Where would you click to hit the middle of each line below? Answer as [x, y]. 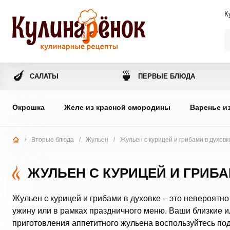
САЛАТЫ [44, 76]
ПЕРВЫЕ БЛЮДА [167, 76]
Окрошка [28, 107]
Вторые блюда [52, 140]
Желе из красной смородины [117, 107]
